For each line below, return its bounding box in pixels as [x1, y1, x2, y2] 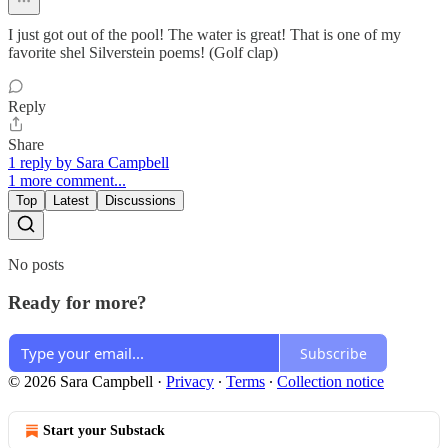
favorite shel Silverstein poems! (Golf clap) [8, 43, 278, 61]
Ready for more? [8, 292, 147, 314]
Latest [53, 192, 89, 208]
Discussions [105, 192, 176, 208]
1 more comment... [8, 171, 126, 189]
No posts [8, 255, 64, 273]
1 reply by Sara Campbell [8, 153, 169, 171]
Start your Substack [43, 423, 165, 439]
